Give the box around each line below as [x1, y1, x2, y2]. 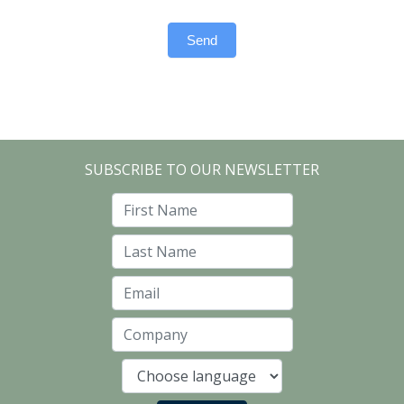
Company [201, 333, 265, 353]
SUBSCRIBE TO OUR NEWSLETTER [85, 160, 319, 179]
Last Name [201, 250, 274, 270]
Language [201, 374, 270, 394]
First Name [201, 208, 275, 228]
